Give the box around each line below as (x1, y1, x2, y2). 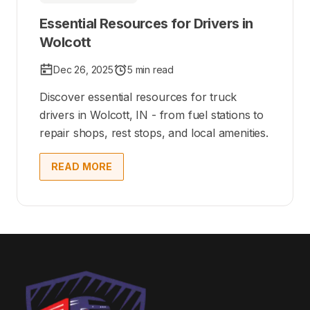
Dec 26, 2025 (53, 64, 113, 76)
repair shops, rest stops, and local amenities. (39, 126, 268, 140)
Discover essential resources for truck (39, 90, 237, 104)
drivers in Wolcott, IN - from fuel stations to (39, 108, 264, 122)
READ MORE (51, 161, 113, 173)
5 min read (127, 64, 174, 76)
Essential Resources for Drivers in (39, 15, 253, 33)
